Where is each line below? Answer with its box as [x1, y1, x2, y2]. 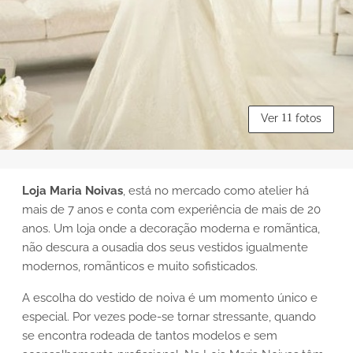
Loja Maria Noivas [22, 183, 123, 198]
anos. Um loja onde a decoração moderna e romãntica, [22, 221, 320, 236]
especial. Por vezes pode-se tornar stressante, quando [22, 309, 316, 324]
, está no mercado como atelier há [123, 183, 309, 198]
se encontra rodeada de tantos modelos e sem [22, 328, 277, 343]
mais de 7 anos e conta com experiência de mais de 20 [22, 202, 321, 217]
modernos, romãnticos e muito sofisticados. [22, 258, 258, 273]
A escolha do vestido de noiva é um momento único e [22, 290, 318, 305]
